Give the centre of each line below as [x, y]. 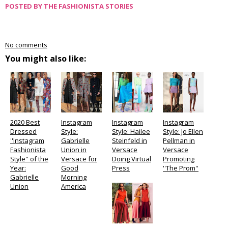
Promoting [179, 159]
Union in [74, 150]
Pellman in [179, 140]
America [74, 186]
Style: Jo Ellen [183, 131]
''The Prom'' [181, 168]
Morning [74, 177]
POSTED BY [24, 6]
